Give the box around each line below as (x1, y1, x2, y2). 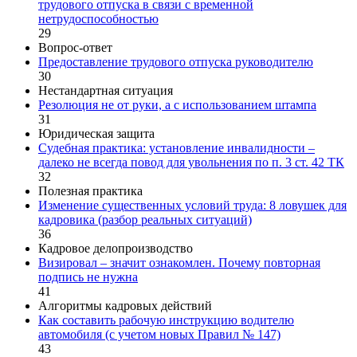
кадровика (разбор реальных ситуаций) (38, 212, 252, 226)
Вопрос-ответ (38, 40, 112, 54)
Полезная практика (38, 183, 143, 198)
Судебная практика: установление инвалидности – (38, 140, 315, 155)
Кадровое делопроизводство (38, 241, 193, 255)
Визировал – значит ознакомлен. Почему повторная (38, 255, 320, 269)
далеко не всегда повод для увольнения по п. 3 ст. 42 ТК (38, 155, 344, 169)
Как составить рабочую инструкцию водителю (38, 312, 294, 327)
